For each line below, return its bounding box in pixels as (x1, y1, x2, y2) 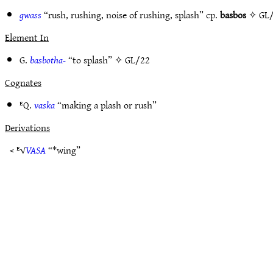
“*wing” (46, 141, 80, 158)
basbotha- (30, 51, 66, 68)
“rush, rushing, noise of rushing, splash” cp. (41, 6, 220, 23)
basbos (220, 6, 246, 23)
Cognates (5, 74, 41, 91)
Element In (5, 29, 49, 46)
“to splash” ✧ (66, 51, 125, 68)
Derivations (5, 119, 50, 136)
